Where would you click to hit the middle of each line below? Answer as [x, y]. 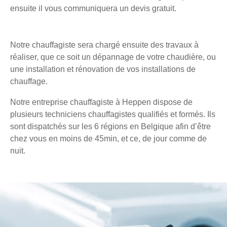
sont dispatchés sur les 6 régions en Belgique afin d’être [110, 127]
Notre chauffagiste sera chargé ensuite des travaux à [104, 45]
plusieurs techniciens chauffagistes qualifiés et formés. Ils [113, 115]
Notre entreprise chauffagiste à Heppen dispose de [101, 102]
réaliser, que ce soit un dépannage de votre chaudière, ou [113, 57]
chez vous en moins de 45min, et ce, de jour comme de [108, 139]
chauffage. [29, 82]
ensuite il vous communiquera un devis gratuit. [93, 9]
